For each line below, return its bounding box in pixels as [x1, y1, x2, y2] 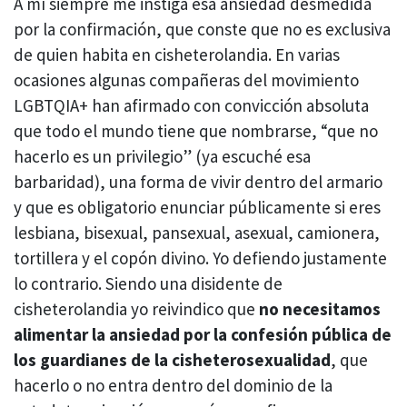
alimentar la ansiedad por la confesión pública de [14, 323, 392, 346]
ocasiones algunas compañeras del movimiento [14, 69, 359, 92]
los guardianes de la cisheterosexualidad [14, 349, 331, 372]
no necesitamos [259, 298, 381, 321]
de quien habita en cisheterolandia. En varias [14, 44, 340, 66]
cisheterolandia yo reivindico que [14, 298, 259, 321]
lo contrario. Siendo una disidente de [14, 273, 283, 295]
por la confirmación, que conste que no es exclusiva [14, 18, 391, 41]
